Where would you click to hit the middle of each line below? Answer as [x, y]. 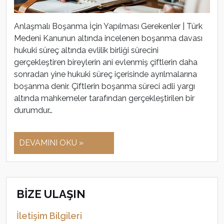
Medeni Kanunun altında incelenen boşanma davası [108, 38]
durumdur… [33, 110]
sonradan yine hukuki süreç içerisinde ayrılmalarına [105, 74]
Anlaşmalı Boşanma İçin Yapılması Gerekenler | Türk [108, 26]
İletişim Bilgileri [49, 216]
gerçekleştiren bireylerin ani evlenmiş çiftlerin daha [106, 62]
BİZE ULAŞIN [51, 194]
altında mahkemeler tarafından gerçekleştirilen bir [104, 98]
